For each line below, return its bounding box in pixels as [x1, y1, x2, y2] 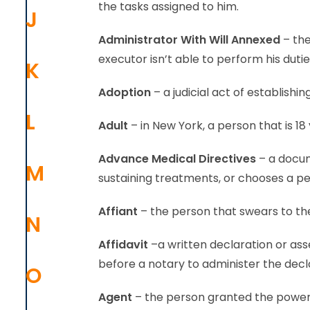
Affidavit [98, 237, 148, 253]
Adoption [98, 84, 154, 100]
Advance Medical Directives [98, 151, 256, 167]
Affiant [98, 203, 138, 219]
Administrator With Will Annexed [98, 32, 283, 48]
